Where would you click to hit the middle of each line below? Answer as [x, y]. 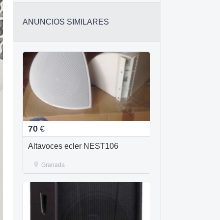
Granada [53, 165]
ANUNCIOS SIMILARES [66, 22]
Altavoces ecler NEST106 [73, 146]
